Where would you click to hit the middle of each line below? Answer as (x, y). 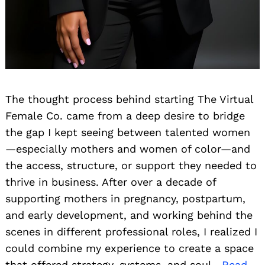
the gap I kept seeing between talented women (128, 132)
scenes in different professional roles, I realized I (131, 231)
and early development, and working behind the (129, 215)
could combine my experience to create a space (130, 248)
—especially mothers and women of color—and (128, 148)
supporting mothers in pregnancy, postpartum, (125, 198)
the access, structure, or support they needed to (131, 165)
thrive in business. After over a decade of (111, 182)
